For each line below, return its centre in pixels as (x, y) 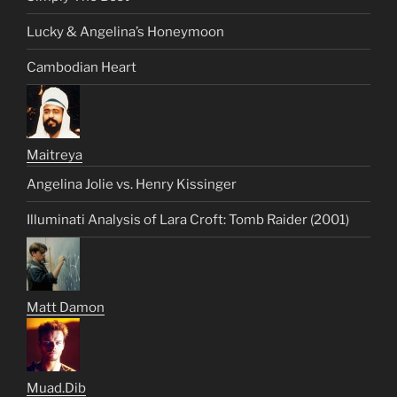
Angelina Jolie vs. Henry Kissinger (132, 184)
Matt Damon (66, 308)
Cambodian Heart (82, 67)
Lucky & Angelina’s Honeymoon (125, 31)
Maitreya (54, 156)
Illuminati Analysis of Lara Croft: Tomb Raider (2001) (188, 219)
